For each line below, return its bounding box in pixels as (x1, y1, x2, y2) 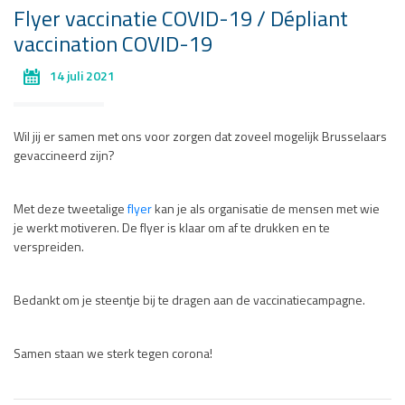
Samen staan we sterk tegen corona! (14, 348, 212, 363)
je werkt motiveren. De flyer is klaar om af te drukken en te (14, 222, 330, 237)
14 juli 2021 (50, 70, 115, 84)
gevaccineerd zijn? (14, 150, 115, 165)
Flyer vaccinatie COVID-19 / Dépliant (14, 10, 348, 33)
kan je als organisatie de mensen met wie (152, 203, 380, 218)
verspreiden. (14, 241, 84, 256)
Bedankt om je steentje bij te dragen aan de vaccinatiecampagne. (14, 295, 365, 309)
